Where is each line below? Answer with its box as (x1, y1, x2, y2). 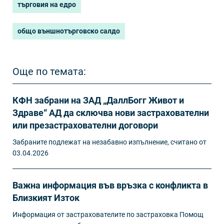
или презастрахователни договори (12, 119, 158, 130)
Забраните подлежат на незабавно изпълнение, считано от (12, 137, 206, 146)
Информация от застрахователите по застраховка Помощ (12, 210, 203, 218)
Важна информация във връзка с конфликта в (12, 179, 208, 190)
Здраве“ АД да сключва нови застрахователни (12, 107, 209, 118)
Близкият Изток (12, 192, 79, 203)
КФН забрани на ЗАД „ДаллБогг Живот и (12, 94, 184, 105)
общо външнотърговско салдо (17, 26, 120, 35)
